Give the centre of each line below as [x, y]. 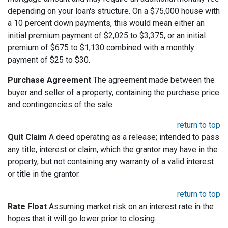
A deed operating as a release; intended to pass [133, 137]
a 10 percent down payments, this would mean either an [106, 23]
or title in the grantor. [44, 174]
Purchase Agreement [49, 80]
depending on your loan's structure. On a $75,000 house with [114, 11]
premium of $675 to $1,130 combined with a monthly [101, 48]
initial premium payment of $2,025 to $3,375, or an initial [107, 36]
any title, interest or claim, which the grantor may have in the [113, 150]
